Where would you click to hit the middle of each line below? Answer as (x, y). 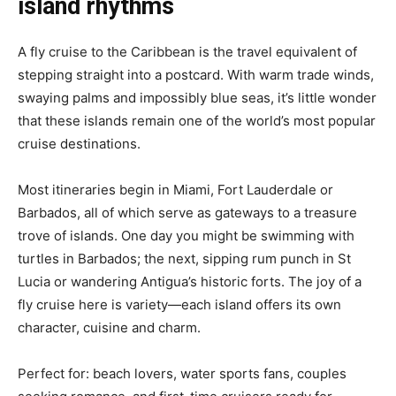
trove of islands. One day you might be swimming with (186, 235)
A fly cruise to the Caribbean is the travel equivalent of (187, 51)
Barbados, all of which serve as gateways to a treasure (187, 212)
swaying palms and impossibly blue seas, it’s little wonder (197, 97)
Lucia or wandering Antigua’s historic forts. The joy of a (190, 281)
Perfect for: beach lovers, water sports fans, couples (182, 373)
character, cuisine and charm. (109, 327)
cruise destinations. (79, 143)
